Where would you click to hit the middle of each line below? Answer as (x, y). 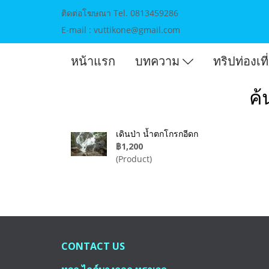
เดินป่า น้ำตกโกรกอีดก (157, 134)
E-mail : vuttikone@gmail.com (121, 30)
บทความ (159, 61)
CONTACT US (94, 246)
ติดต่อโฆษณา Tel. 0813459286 (121, 13)
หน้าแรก (93, 61)
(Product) (134, 159)
